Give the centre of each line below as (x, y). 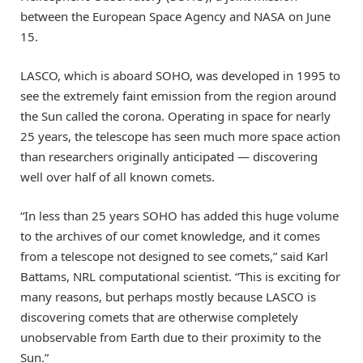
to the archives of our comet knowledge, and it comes (170, 236)
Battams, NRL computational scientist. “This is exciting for (180, 277)
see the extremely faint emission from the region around (178, 95)
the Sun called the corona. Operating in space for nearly (175, 115)
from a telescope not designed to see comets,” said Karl (174, 256)
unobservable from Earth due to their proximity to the (171, 337)
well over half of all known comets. (117, 176)
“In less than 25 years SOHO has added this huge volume (179, 216)
